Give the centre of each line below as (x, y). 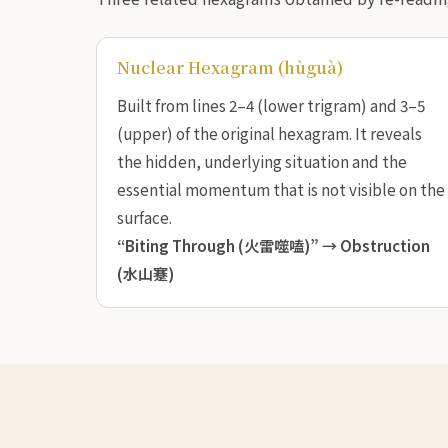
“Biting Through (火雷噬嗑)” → (228, 244)
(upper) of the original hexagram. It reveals (269, 132)
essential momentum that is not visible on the (281, 188)
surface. (144, 216)
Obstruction (385, 244)
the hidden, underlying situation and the (262, 160)
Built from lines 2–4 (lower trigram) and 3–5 (271, 104)
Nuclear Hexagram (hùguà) (230, 67)
